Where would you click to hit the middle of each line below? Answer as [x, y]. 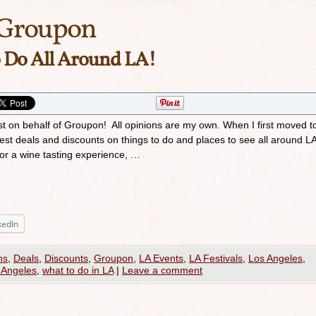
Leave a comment [162, 270]
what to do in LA [78, 270]
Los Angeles [275, 258]
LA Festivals [216, 258]
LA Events [161, 258]
